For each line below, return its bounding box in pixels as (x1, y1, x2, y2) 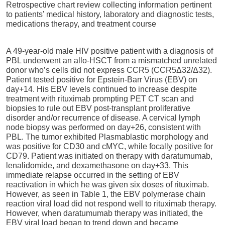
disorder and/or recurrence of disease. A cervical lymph (6, 114, 200, 123)
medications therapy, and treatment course (6, 19, 156, 28)
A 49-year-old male (6, 47, 75, 56)
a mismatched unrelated (132, 56, 217, 65)
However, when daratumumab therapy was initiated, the (6, 209, 203, 218)
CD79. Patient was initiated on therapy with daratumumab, (6, 152, 212, 161)
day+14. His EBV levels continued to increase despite (6, 85, 197, 94)
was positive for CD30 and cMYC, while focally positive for (6, 142, 213, 151)
